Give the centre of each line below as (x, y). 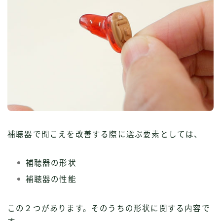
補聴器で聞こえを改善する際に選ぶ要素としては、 (105, 134)
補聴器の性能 (51, 179)
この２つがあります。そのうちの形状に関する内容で (109, 208)
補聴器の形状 (51, 163)
